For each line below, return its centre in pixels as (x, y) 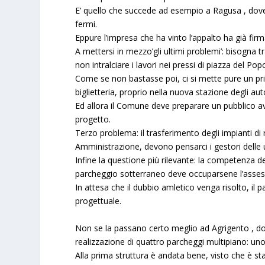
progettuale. (98, 201)
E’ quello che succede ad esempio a (144, 11)
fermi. (86, 24)
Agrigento (232, 228)
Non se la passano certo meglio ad (144, 228)
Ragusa (229, 11)
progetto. (93, 119)
